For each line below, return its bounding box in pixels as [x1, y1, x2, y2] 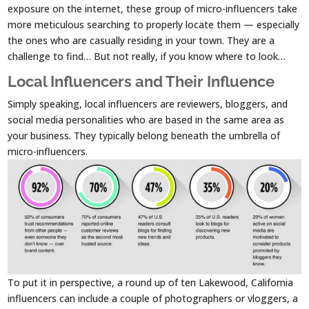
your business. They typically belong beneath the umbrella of [8, 129, 281, 143]
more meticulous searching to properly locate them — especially [8, 18, 300, 32]
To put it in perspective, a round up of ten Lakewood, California [8, 275, 294, 289]
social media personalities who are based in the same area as [8, 113, 285, 127]
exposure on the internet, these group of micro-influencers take [8, 2, 298, 16]
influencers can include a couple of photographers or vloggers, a [8, 291, 299, 305]
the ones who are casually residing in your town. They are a [8, 34, 275, 48]
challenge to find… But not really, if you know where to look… [8, 50, 286, 63]
